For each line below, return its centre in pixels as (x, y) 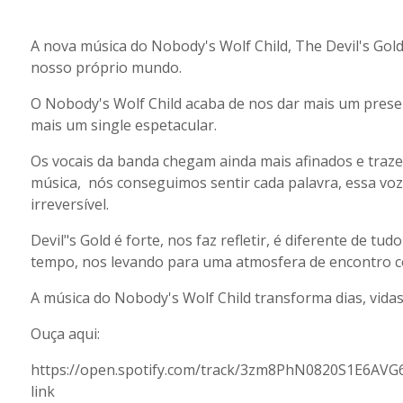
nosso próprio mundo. (106, 67)
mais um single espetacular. (123, 125)
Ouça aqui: (65, 334)
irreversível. (69, 204)
